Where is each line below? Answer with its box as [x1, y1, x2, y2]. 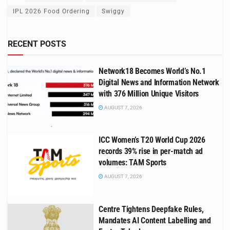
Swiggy [102, 7, 125, 15]
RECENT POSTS [8, 39, 66, 49]
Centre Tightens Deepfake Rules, [99, 204, 204, 214]
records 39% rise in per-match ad [99, 146, 203, 157]
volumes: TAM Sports [99, 158, 167, 168]
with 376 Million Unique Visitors [99, 88, 199, 99]
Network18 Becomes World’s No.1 [99, 66, 206, 76]
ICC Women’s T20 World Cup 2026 [99, 135, 205, 145]
